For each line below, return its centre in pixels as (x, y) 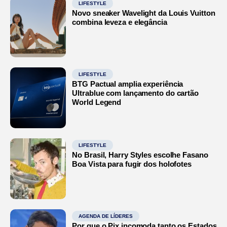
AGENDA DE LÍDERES (106, 216)
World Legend (97, 102)
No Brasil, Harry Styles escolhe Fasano (140, 155)
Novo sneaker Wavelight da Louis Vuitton (144, 13)
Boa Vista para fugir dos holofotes (132, 164)
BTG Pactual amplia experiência (128, 84)
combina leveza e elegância (120, 22)
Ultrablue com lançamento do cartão (135, 93)
